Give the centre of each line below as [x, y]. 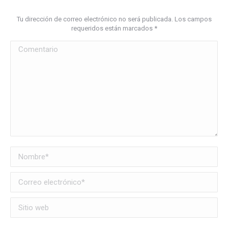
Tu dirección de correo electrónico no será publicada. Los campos [114, 19]
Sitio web [27, 204]
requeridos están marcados [112, 28]
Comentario [31, 47]
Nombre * [27, 153]
